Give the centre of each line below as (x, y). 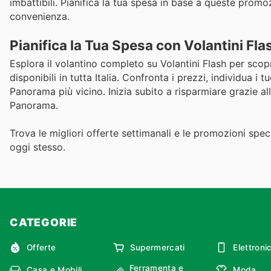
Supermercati (157, 247)
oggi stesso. (38, 147)
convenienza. (40, 17)
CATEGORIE (44, 223)
